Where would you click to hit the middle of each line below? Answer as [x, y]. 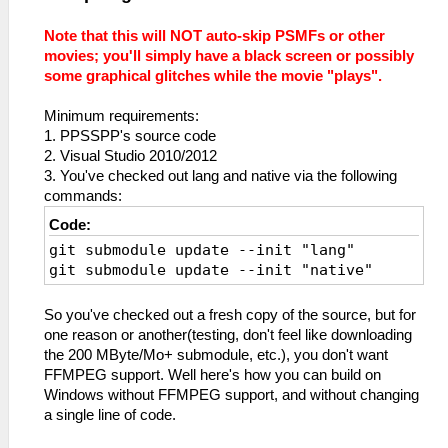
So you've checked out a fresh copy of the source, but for [230, 314]
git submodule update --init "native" [211, 269]
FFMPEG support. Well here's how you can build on [212, 374]
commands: [83, 195]
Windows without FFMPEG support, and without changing [231, 394]
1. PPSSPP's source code [130, 135]
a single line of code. [110, 414]
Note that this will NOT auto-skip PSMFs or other [214, 35]
